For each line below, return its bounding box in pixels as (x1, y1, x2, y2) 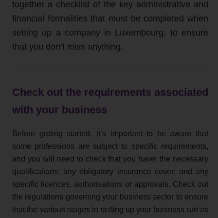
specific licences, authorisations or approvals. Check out (12, 180, 208, 189)
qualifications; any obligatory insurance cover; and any (12, 167, 208, 176)
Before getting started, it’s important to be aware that (12, 129, 208, 138)
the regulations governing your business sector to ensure (12, 193, 208, 201)
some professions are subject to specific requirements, (12, 142, 208, 151)
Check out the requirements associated (12, 86, 208, 98)
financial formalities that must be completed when (12, 13, 208, 23)
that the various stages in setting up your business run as (12, 205, 208, 214)
